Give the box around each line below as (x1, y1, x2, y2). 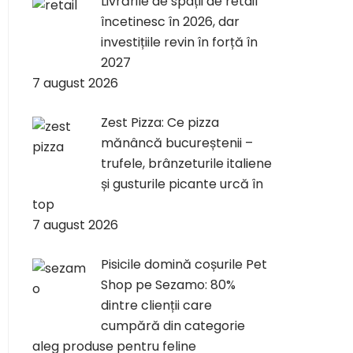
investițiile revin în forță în (101, 33, 258, 51)
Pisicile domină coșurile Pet (101, 255, 267, 273)
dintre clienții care (101, 296, 212, 314)
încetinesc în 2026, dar (101, 13, 240, 31)
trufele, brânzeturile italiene (101, 154, 272, 173)
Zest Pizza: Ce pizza (101, 113, 219, 132)
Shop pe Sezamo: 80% (101, 276, 236, 294)
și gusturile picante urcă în (101, 175, 263, 193)
